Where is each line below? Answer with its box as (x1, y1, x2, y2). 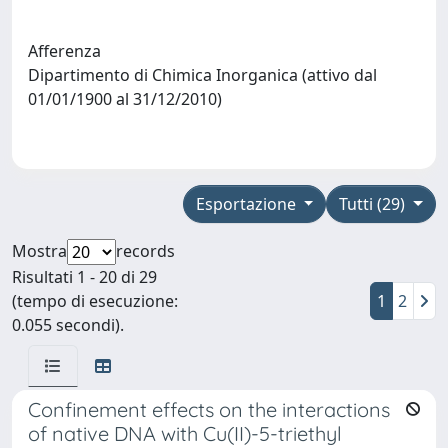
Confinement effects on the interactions (28, 396, 390, 422)
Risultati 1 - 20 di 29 (12, 265, 157, 288)
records (116, 239, 175, 262)
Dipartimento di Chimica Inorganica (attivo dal (28, 64, 377, 87)
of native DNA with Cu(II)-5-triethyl (28, 420, 342, 446)
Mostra (12, 239, 67, 262)
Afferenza (28, 40, 101, 63)
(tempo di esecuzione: (12, 289, 178, 312)
